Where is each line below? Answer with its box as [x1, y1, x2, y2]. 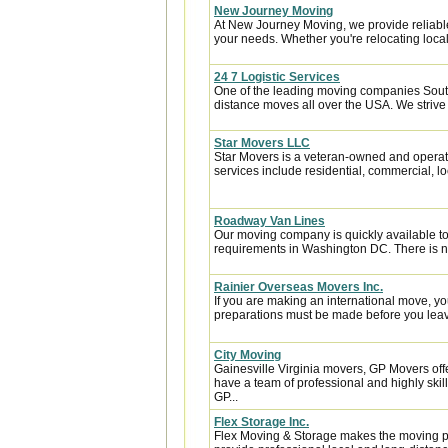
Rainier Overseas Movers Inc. [214, 280, 383, 294]
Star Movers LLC [214, 136, 310, 150]
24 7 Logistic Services [214, 70, 340, 84]
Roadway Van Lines [214, 214, 325, 228]
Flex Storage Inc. [214, 415, 309, 429]
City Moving [214, 348, 281, 362]
